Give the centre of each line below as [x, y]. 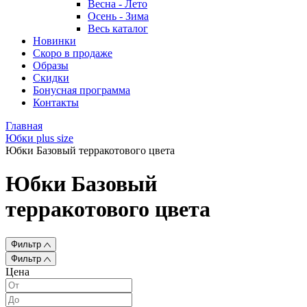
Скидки [51, 78]
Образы [51, 65]
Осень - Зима [118, 16]
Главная [24, 126]
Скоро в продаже [73, 53]
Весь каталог [118, 28]
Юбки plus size [39, 138]
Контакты [56, 102]
